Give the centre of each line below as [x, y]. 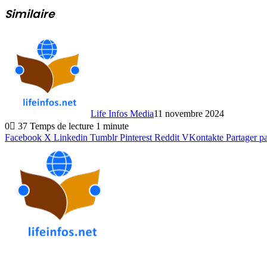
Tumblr [104, 138]
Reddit [167, 138]
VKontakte [203, 138]
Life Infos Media [122, 114]
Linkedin [71, 138]
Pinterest [136, 138]
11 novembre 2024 [189, 114]
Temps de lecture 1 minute [79, 126]
